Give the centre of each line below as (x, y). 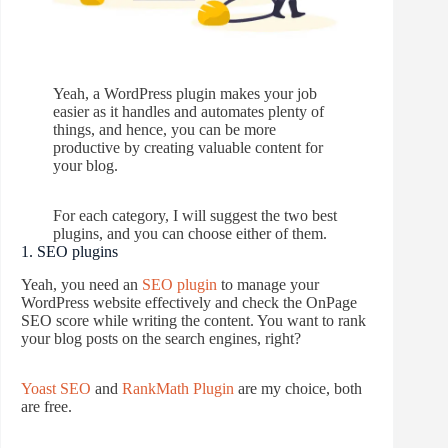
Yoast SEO (56, 388)
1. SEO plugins (69, 252)
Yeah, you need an (81, 284)
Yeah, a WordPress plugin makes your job (185, 94)
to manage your (268, 284)
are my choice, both (298, 388)
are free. (46, 406)
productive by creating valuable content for (188, 148)
